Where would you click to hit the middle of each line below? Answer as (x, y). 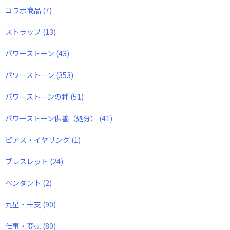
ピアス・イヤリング (38, 139)
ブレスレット (27, 161)
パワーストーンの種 (38, 96)
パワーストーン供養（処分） (52, 118)
